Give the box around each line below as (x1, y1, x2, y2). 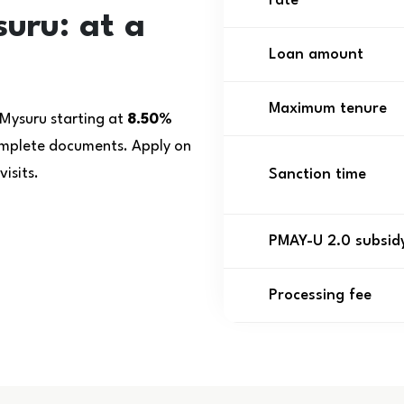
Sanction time (269, 167, 366, 182)
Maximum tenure (269, 101, 387, 116)
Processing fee (269, 288, 372, 303)
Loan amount (269, 47, 363, 62)
